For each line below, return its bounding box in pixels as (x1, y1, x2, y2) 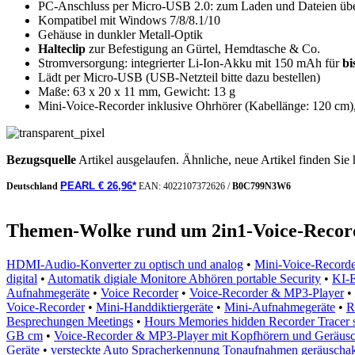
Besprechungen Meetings (6, 314, 133, 328)
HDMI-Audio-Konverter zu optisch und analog (6, 257, 243, 271)
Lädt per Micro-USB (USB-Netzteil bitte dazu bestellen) (38, 71, 320, 85)
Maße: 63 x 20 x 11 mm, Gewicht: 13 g (38, 85, 235, 99)
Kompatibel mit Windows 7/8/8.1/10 (38, 13, 220, 28)
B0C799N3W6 (232, 181, 291, 193)
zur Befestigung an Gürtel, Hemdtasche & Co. (86, 42, 320, 56)
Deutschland (6, 181, 60, 193)
